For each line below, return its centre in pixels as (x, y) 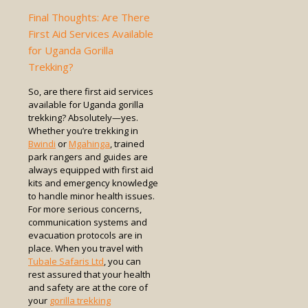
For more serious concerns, (85, 209)
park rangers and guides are (88, 156)
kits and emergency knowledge (93, 183)
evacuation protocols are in (85, 235)
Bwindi (42, 143)
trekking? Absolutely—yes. (83, 117)
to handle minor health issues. (91, 196)
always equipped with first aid (91, 169)
